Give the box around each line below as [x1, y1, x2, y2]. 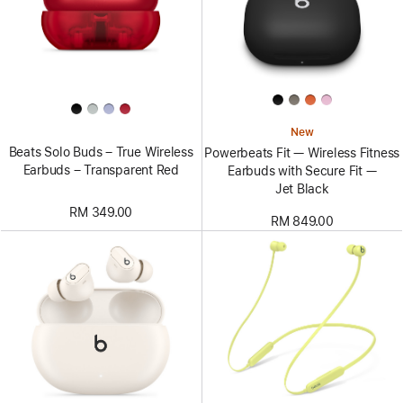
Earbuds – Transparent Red [22, 163, 179, 178]
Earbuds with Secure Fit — [228, 163, 377, 178]
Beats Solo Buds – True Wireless [8, 145, 193, 160]
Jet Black [274, 181, 329, 196]
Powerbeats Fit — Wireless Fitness [204, 145, 400, 160]
